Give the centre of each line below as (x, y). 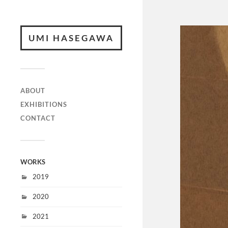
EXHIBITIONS (44, 104)
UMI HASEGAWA (71, 38)
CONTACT (38, 118)
